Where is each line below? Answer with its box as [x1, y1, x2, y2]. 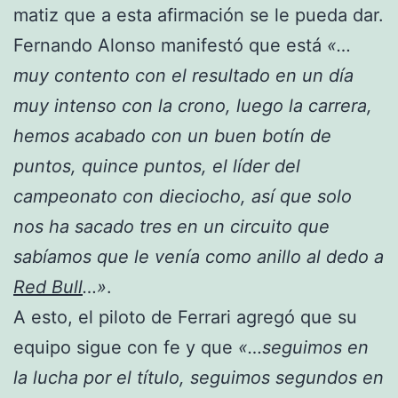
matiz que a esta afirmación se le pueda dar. [13, 4, 384, 26]
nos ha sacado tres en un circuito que [13, 215, 330, 237]
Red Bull [13, 275, 83, 298]
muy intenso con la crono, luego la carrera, [13, 94, 372, 116]
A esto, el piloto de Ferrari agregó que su [13, 306, 357, 328]
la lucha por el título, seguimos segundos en [13, 366, 384, 388]
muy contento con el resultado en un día [13, 64, 354, 86]
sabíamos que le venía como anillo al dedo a [13, 245, 384, 267]
